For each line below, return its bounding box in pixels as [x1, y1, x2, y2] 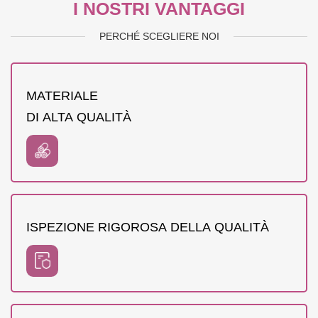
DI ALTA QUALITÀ [26, 109, 131, 124]
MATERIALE [26, 88, 102, 103]
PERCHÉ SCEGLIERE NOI [99, 31, 219, 42]
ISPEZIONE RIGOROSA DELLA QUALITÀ [26, 219, 273, 234]
